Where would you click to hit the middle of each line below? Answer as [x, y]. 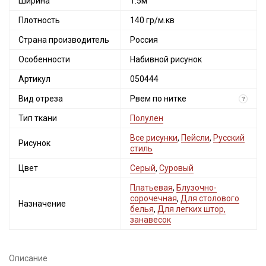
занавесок [151, 220]
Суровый [176, 168]
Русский [229, 138]
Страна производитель [64, 40]
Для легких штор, [191, 209]
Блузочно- [197, 188]
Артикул [34, 79]
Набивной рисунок [166, 59]
